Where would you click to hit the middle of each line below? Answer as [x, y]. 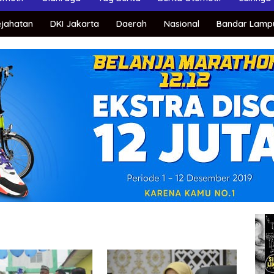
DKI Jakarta [75, 24]
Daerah [131, 24]
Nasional [182, 24]
